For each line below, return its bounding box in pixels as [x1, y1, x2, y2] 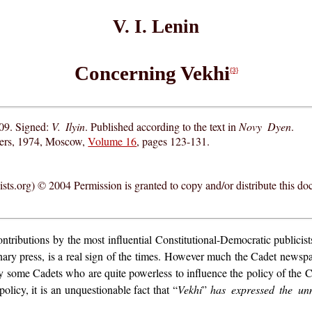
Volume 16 [88, 133, 137, 148]
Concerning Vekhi [74, 62, 230, 85]
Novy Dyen [239, 118, 291, 134]
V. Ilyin [52, 118, 86, 134]
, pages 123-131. [136, 133, 210, 148]
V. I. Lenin [113, 16, 199, 38]
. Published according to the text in [85, 118, 240, 134]
